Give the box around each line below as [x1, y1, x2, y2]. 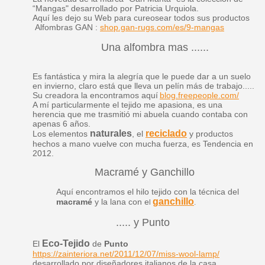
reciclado [145, 128, 187, 138]
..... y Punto [116, 216, 173, 228]
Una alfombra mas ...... [101, 41, 212, 53]
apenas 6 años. [32, 118, 91, 128]
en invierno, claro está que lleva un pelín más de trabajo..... [32, 80, 254, 91]
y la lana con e [94, 196, 149, 206]
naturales [89, 128, 132, 138]
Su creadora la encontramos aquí [32, 90, 158, 100]
